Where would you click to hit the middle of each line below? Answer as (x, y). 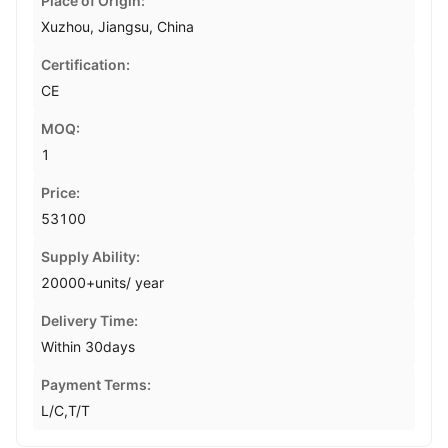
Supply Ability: (90, 256)
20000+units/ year (102, 282)
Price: (60, 192)
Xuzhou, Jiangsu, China (117, 26)
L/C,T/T (65, 410)
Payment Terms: (96, 384)
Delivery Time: (89, 320)
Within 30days (88, 346)
